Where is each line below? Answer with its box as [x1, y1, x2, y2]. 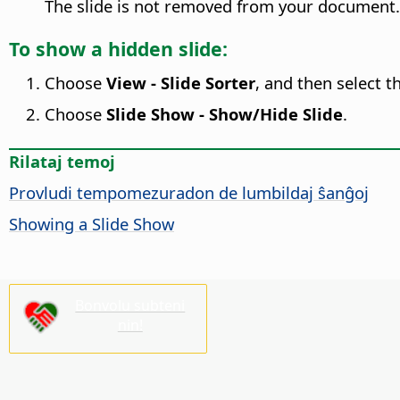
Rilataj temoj [9, 150, 115, 173]
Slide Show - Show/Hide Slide [106, 102, 343, 125]
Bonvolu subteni [75, 296, 186, 316]
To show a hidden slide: [9, 35, 228, 62]
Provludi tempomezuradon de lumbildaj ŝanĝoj [9, 181, 369, 204]
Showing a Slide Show [9, 212, 174, 236]
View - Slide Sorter [106, 71, 255, 94]
